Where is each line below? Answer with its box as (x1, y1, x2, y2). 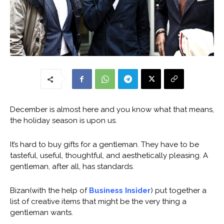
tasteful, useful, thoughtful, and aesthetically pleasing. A (10, 150, 208, 160)
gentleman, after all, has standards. (10, 161, 134, 171)
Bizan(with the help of (10, 185, 89, 195)
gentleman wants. (10, 207, 73, 217)
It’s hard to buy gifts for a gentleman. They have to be (10, 139, 199, 149)
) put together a (150, 185, 206, 195)
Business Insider (89, 185, 150, 195)
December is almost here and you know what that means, (10, 104, 214, 114)
